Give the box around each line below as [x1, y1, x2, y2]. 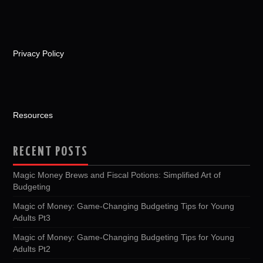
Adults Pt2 [13, 244, 51, 254]
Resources [13, 110, 53, 120]
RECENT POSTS [13, 145, 89, 159]
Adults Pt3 [13, 213, 51, 222]
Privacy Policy [13, 48, 65, 58]
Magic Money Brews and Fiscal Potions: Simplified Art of [13, 170, 221, 180]
